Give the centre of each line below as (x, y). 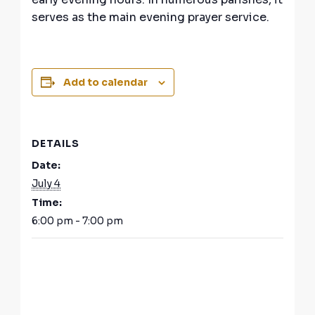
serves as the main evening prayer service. (151, 18)
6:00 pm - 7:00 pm (78, 221)
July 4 (46, 184)
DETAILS (56, 144)
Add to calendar (106, 83)
